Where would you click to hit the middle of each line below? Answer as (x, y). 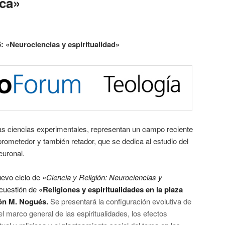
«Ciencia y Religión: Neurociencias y (102, 177)
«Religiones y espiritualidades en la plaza (111, 190)
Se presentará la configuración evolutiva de (121, 201)
